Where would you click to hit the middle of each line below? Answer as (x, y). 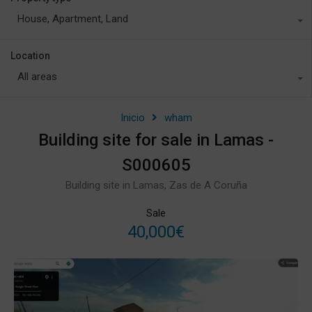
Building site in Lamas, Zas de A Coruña (156, 185)
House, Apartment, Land (73, 18)
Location (30, 55)
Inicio (132, 117)
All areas (37, 76)
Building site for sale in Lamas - (156, 140)
